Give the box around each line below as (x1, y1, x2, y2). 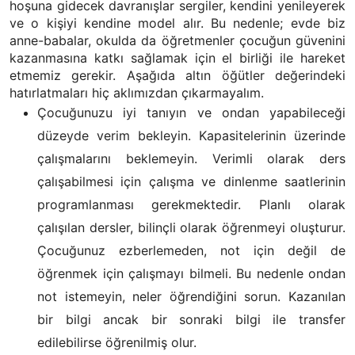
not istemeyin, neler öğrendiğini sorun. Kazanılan (37, 288, 345, 304)
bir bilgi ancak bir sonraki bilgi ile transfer (37, 311, 345, 327)
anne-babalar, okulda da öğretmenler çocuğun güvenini (10, 32, 345, 48)
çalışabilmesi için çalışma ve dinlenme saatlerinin (37, 174, 345, 189)
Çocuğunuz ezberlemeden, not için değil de (37, 242, 345, 258)
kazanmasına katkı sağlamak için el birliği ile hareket (10, 50, 345, 66)
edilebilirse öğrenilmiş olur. (37, 334, 197, 350)
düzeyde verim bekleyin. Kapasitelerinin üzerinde (37, 128, 345, 143)
